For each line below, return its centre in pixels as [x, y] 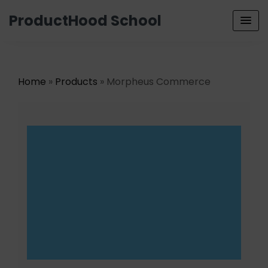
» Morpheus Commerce [154, 82]
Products [76, 82]
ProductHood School [85, 21]
